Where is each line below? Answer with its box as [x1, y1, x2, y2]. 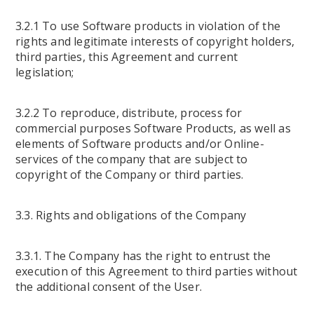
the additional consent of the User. [15, 279, 202, 294]
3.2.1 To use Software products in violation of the [15, 18, 281, 34]
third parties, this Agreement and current [15, 49, 238, 64]
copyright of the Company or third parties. [15, 167, 244, 182]
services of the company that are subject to [15, 151, 248, 167]
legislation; [15, 64, 74, 80]
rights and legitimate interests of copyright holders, [15, 34, 295, 49]
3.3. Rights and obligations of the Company [15, 207, 247, 223]
